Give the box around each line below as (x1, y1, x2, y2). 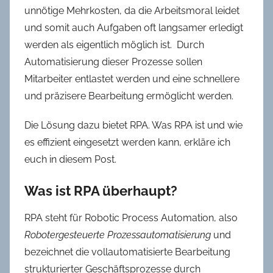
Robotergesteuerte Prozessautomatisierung (24, 229, 211, 241)
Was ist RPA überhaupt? (24, 182, 177, 199)
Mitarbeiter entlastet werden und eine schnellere (24, 73, 239, 85)
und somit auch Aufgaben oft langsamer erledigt (24, 21, 243, 34)
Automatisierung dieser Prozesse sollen (24, 55, 202, 68)
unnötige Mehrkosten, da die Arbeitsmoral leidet (24, 4, 239, 16)
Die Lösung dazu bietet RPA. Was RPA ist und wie (24, 119, 243, 131)
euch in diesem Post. (24, 153, 116, 165)
